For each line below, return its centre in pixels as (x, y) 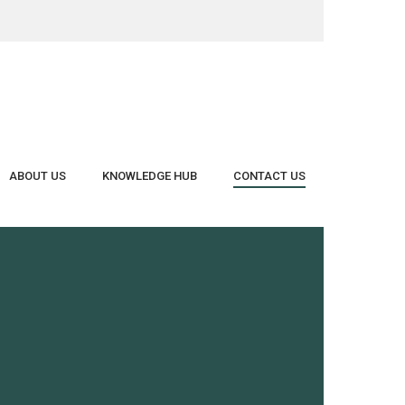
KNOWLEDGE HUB (150, 176)
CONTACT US (269, 176)
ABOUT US (38, 176)
